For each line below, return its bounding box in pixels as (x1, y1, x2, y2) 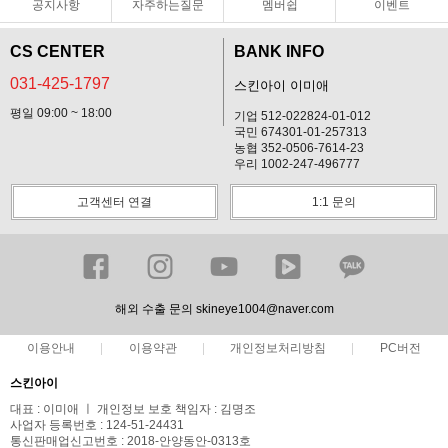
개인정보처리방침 (230, 341, 327, 354)
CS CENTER (10, 42, 105, 60)
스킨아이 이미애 (234, 78, 329, 93)
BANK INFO (234, 42, 324, 60)
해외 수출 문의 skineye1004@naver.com (114, 301, 334, 316)
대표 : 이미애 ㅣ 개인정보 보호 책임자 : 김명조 (10, 401, 256, 416)
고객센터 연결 (77, 194, 152, 209)
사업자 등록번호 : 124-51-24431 (10, 417, 184, 432)
